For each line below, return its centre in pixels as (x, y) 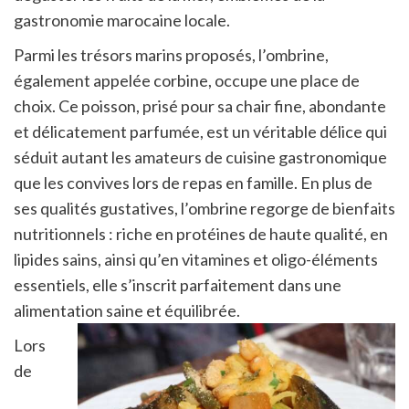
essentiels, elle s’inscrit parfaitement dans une (178, 284)
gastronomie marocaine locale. (122, 20)
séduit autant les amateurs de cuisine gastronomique (200, 157)
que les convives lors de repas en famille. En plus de (193, 182)
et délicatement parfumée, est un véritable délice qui (200, 131)
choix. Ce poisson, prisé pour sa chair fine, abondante (200, 105)
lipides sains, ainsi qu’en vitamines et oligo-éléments (196, 259)
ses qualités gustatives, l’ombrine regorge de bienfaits (204, 208)
